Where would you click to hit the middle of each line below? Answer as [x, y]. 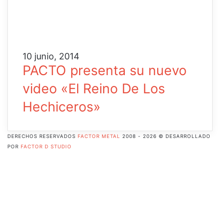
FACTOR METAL [99, 136]
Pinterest [26, 178]
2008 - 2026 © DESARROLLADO [165, 136]
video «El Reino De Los [94, 89]
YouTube [25, 198]
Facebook [28, 157]
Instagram [28, 209]
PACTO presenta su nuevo [105, 71]
